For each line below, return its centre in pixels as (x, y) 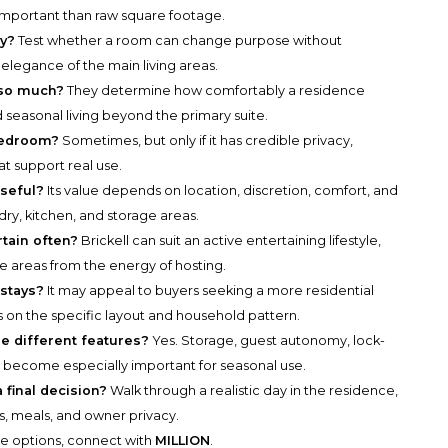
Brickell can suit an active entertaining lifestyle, (230, 241)
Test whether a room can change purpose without (179, 41)
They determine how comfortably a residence (215, 91)
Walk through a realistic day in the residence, (253, 391)
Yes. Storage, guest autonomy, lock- (267, 341)
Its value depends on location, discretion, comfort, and (221, 191)
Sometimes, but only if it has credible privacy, (206, 141)
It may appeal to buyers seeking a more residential (209, 291)
